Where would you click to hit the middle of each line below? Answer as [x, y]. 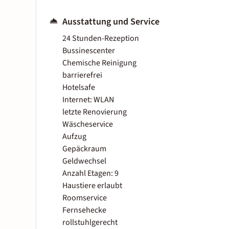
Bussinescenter [89, 51]
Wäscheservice [88, 124]
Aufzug [74, 137]
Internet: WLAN [88, 100]
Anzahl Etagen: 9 [90, 174]
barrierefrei [82, 75]
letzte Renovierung [95, 112]
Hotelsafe [79, 88]
